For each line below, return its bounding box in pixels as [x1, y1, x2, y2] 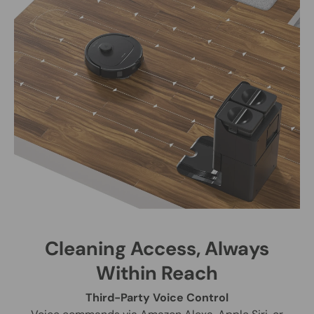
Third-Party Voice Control [86, 290, 228, 306]
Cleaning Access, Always [45, 235, 269, 261]
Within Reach [96, 260, 218, 286]
